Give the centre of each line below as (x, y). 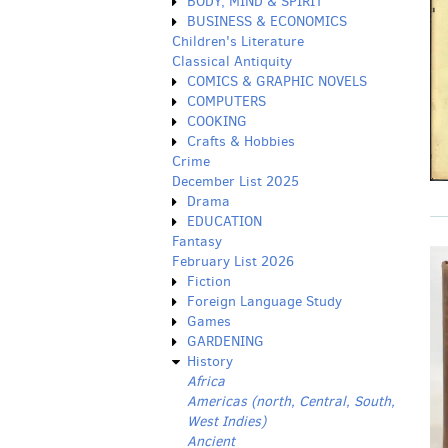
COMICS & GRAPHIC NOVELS (277, 81)
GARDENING (225, 341)
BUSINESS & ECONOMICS (267, 21)
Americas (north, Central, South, (291, 401)
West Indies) (226, 421)
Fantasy (197, 241)
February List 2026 (233, 261)
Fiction (209, 281)
